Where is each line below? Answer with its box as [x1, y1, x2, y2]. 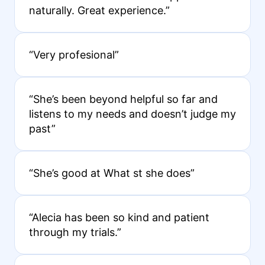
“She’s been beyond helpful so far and [28, 93, 218, 106]
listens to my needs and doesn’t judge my [28, 108, 236, 121]
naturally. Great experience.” [28, 4, 170, 17]
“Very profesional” [28, 49, 119, 62]
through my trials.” [28, 226, 121, 239]
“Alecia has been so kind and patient [28, 211, 209, 224]
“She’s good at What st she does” [28, 167, 195, 180]
